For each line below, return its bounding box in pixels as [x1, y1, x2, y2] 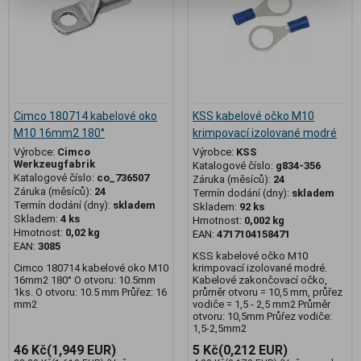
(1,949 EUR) [47, 342, 116, 358]
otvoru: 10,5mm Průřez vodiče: [193, 309, 332, 322]
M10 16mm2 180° [14, 126, 105, 139]
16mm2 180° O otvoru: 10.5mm [14, 273, 156, 286]
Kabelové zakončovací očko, [193, 273, 327, 286]
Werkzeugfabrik [14, 157, 95, 170]
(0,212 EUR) [218, 342, 288, 358]
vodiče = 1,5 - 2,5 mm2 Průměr [193, 297, 330, 310]
